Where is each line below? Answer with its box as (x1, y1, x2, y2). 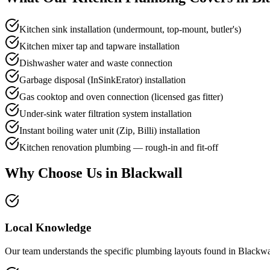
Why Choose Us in (5, 165, 121, 181)
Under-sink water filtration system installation (19, 108, 192, 119)
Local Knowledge (5, 221, 91, 234)
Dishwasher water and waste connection (19, 57, 172, 68)
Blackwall (121, 165, 183, 181)
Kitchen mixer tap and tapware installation (19, 40, 180, 51)
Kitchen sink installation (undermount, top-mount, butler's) (19, 24, 241, 34)
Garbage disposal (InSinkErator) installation (19, 74, 186, 85)
